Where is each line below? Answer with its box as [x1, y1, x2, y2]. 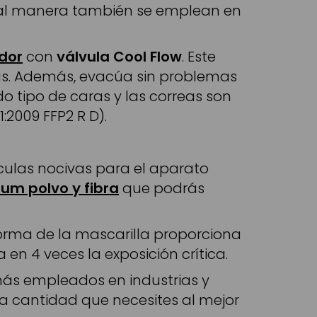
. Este [182, 46, 216, 67]
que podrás [119, 178, 204, 198]
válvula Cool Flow [57, 46, 182, 67]
